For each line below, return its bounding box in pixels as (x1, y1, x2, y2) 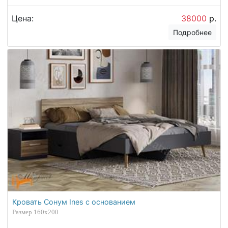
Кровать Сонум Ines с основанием (12, 197, 136, 207)
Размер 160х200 (12, 208, 59, 216)
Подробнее (173, 28, 212, 37)
